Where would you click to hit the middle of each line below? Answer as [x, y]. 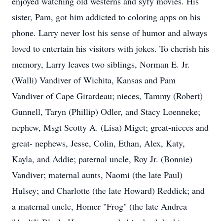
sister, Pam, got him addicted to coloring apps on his [106, 17]
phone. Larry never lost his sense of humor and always [110, 33]
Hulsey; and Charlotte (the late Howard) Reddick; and [108, 190]
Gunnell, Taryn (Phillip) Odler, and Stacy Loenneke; [106, 111]
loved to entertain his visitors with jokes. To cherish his [110, 48]
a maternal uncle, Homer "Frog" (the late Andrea [99, 206]
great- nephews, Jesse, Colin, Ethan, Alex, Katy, [98, 143]
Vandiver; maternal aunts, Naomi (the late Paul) [97, 175]
